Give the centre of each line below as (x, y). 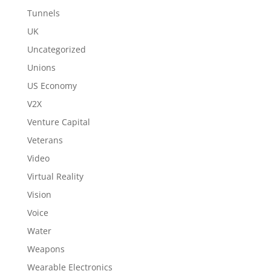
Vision (39, 194)
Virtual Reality (55, 176)
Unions (41, 67)
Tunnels (43, 13)
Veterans (45, 140)
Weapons (46, 249)
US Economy (52, 86)
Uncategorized (56, 49)
